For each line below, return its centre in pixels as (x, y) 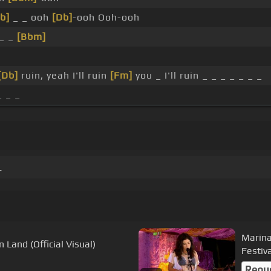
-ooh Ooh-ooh (106, 18)
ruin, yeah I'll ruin (64, 76)
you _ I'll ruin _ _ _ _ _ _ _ (197, 76)
